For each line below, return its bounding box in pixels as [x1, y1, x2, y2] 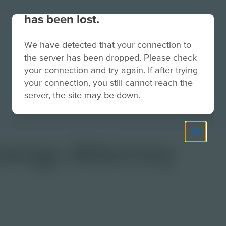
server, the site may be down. [24, 90, 140, 100]
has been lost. [24, 12, 99, 26]
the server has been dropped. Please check [24, 52, 197, 63]
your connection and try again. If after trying [24, 65, 198, 75]
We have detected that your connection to [24, 39, 191, 50]
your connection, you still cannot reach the [24, 77, 193, 88]
